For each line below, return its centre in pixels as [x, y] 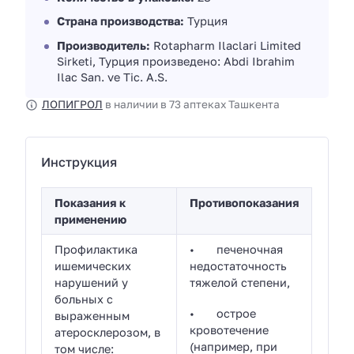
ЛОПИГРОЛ [72, 104]
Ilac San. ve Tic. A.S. [112, 77]
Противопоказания [245, 203]
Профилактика [96, 250]
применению [91, 220]
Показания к [90, 203]
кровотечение [230, 330]
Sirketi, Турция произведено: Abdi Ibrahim [176, 61]
